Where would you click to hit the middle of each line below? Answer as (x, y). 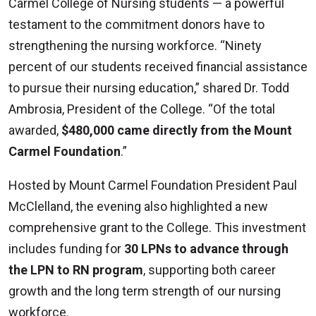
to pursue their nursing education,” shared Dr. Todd (149, 87)
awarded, (35, 130)
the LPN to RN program (76, 269)
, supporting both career (209, 269)
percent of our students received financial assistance (158, 66)
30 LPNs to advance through (206, 248)
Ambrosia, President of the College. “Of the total (142, 109)
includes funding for (66, 248)
